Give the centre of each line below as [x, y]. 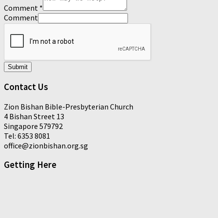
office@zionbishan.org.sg [46, 145]
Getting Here [30, 165]
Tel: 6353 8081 [27, 136]
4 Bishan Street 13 [34, 116]
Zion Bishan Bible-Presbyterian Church [69, 106]
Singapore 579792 [33, 126]
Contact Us [26, 87]
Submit [18, 67]
